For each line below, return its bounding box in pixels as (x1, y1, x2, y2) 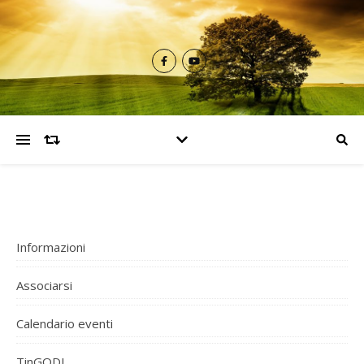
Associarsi (16, 277, 72, 293)
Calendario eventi (16, 315, 113, 331)
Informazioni (16, 239, 85, 255)
